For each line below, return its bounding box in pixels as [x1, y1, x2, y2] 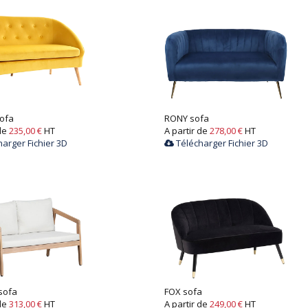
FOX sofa [164, 285, 202, 298]
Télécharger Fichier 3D [174, 137, 268, 149]
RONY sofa [164, 112, 209, 124]
